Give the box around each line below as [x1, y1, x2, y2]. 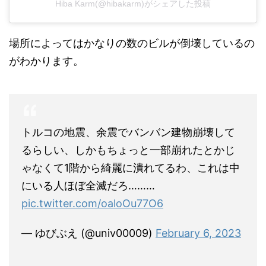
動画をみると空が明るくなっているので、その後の [9, 232, 255, 245]
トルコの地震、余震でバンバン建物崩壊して [21, 78, 235, 91]
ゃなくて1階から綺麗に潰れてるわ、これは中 [21, 113, 240, 126]
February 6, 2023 [156, 179, 241, 192]
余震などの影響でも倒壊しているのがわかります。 [9, 250, 255, 263]
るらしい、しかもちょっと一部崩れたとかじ [21, 96, 235, 109]
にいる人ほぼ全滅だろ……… [21, 131, 155, 144]
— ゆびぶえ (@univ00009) [21, 179, 156, 192]
